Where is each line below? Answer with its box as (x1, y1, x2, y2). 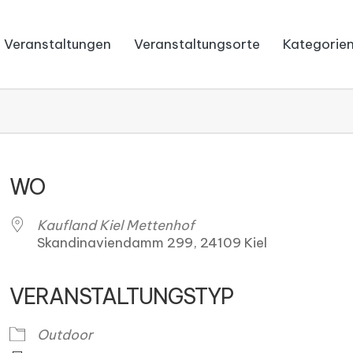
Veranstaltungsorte (134, 35, 260, 53)
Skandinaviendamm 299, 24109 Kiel (37, 234, 268, 251)
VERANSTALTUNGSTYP (9, 283, 234, 310)
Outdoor (37, 326, 94, 344)
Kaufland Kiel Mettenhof (37, 217, 195, 234)
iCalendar (132, 318, 195, 335)
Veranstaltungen (4, 35, 111, 53)
